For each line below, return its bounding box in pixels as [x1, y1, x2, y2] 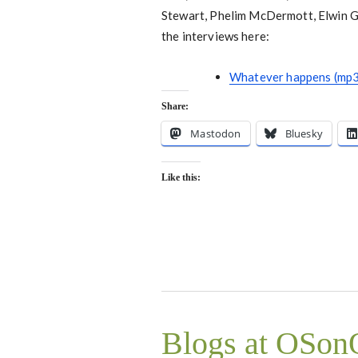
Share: [161, 101, 189, 112]
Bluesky [284, 126, 323, 141]
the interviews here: [161, 29, 269, 43]
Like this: [161, 172, 201, 183]
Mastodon [190, 126, 241, 141]
